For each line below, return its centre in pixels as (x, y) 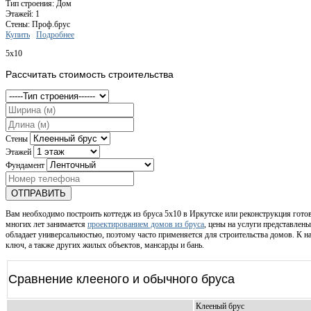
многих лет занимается (47, 225)
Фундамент (25, 166)
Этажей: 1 (23, 14)
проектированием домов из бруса (146, 225)
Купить (18, 35)
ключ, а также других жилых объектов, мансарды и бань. (105, 245)
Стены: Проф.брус (38, 25)
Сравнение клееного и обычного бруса (121, 279)
